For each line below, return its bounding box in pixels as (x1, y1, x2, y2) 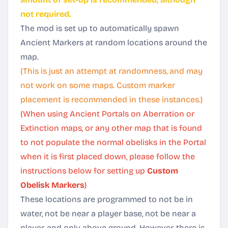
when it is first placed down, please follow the (20, 152, 195, 161)
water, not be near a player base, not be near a (20, 209, 196, 218)
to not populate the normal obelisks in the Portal (20, 137, 206, 147)
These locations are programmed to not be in (20, 194, 193, 204)
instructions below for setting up (20, 166, 147, 176)
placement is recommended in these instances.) (20, 95, 203, 104)
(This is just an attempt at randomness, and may (20, 66, 203, 76)
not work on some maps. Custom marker (20, 80, 175, 90)
